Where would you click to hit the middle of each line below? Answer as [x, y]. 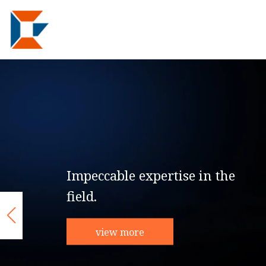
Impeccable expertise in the [152, 175]
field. [83, 196]
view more [121, 232]
